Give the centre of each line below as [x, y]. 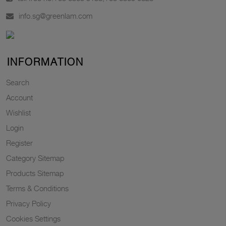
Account [19, 98]
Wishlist [18, 113]
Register [19, 143]
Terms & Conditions [37, 188]
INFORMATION [45, 62]
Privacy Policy [29, 204]
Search [18, 82]
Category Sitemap [35, 158]
